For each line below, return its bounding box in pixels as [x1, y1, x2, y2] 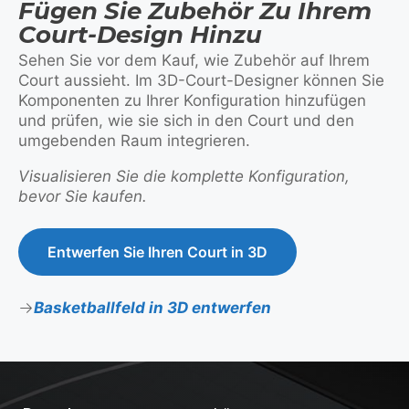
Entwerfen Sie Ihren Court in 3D [47, 243, 267, 261]
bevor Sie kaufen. [18, 187, 147, 205]
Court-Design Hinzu [18, 20, 262, 49]
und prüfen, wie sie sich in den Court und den [18, 111, 354, 130]
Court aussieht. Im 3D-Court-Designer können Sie [18, 71, 384, 89]
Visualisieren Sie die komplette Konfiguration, [18, 167, 350, 185]
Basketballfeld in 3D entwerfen [34, 299, 271, 317]
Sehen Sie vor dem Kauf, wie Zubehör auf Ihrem [18, 51, 370, 69]
